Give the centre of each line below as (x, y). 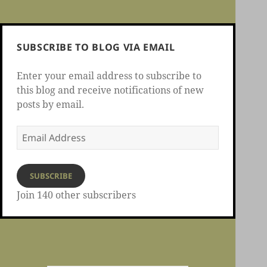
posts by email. (50, 105)
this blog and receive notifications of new (110, 90)
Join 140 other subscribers (76, 195)
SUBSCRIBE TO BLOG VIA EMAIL (96, 47)
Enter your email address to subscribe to (109, 76)
